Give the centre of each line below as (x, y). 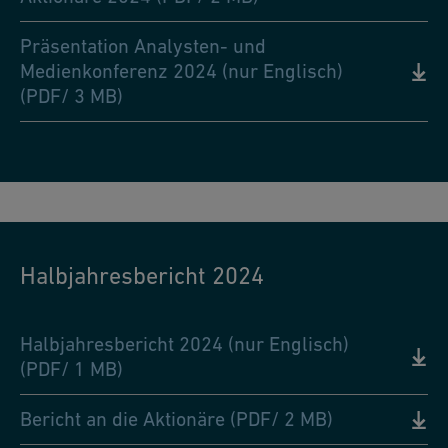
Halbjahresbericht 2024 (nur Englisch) (184, 344)
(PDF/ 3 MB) (71, 96)
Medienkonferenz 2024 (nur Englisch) (181, 71)
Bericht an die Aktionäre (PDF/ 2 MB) (176, 419)
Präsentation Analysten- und (143, 46)
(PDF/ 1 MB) (71, 369)
